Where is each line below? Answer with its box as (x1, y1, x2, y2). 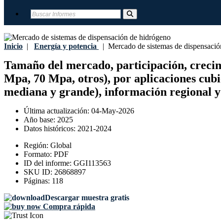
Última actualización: (24, 107, 91, 115)
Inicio (4, 42, 23, 50)
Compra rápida (41, 202, 95, 211)
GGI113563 (74, 159, 111, 168)
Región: (24, 141, 50, 150)
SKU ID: (24, 168, 54, 177)
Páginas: (24, 177, 52, 185)
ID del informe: (24, 159, 74, 168)
